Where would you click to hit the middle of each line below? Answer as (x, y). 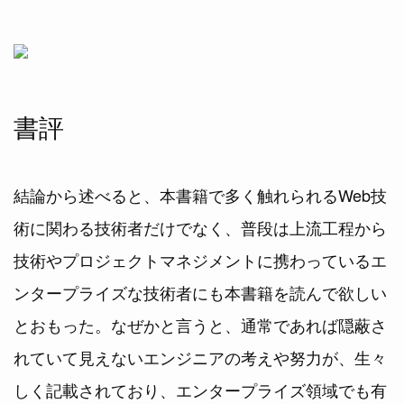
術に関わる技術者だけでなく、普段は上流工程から (200, 227)
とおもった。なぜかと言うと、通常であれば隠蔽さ (200, 324)
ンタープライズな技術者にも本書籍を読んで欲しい (200, 292)
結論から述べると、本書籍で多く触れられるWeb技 (200, 194)
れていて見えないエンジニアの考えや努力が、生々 (200, 357)
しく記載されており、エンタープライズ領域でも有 (200, 389)
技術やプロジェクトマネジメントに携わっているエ (200, 259)
